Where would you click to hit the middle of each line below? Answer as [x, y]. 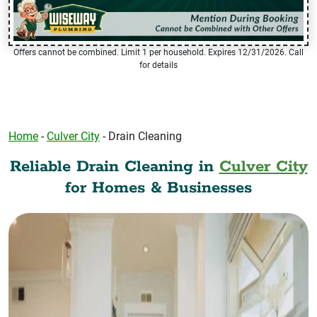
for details [158, 65]
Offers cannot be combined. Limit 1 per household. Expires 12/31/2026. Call [158, 52]
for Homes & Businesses [158, 188]
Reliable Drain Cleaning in [114, 166]
